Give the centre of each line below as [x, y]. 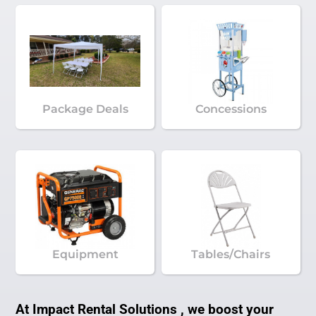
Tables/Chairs [231, 254]
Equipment [85, 254]
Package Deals [85, 109]
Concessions [231, 109]
